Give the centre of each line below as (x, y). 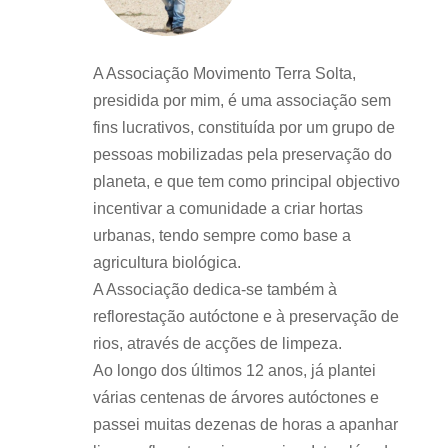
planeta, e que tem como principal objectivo (246, 181)
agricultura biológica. (166, 262)
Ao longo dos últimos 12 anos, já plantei (234, 370)
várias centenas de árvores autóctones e (235, 397)
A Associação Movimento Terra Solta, (224, 73)
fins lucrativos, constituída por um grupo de (243, 127)
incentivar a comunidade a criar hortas (227, 208)
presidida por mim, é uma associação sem (241, 100)
